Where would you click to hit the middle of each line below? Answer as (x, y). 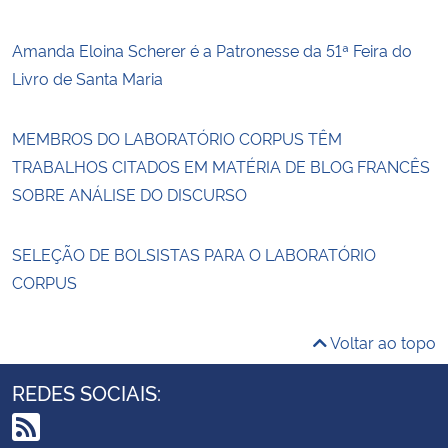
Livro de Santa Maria (87, 77)
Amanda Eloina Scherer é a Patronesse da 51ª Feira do (212, 49)
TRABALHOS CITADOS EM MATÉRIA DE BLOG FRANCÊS (221, 165)
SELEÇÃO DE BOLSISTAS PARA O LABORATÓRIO (194, 253)
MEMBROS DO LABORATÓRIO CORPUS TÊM (177, 137)
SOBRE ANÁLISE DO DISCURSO (129, 193)
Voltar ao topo (381, 341)
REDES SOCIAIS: (86, 391)
